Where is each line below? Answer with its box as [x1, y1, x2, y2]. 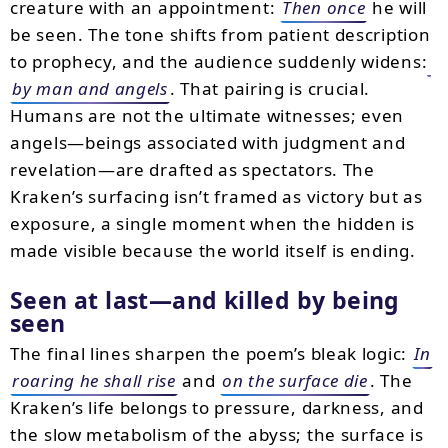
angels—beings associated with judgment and [10, 131, 406, 154]
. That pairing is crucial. [169, 77, 371, 100]
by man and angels [12, 77, 168, 100]
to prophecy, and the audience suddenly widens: [10, 50, 428, 73]
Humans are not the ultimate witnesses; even [10, 104, 405, 127]
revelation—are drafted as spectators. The [10, 158, 375, 181]
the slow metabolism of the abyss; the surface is [10, 423, 424, 446]
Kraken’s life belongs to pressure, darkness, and [10, 396, 424, 419]
